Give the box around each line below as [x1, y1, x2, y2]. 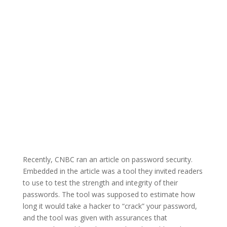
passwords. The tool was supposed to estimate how [22, 190, 195, 200]
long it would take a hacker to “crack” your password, [22, 201, 197, 211]
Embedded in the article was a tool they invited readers [22, 166, 203, 176]
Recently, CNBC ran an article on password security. [22, 155, 193, 165]
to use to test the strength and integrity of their [22, 178, 178, 188]
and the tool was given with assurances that [22, 213, 167, 223]
